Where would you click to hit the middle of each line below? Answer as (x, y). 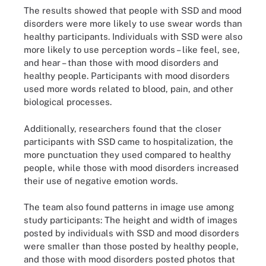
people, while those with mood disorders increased (131, 167)
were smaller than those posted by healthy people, (131, 246)
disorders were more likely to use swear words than (133, 23)
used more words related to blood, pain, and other (129, 89)
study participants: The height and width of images (131, 220)
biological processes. (68, 102)
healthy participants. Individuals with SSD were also (133, 37)
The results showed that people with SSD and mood (133, 10)
